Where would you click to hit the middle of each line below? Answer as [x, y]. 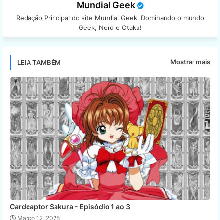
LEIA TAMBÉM [39, 62]
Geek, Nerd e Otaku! [110, 27]
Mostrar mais [190, 62]
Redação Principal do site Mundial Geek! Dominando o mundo [110, 17]
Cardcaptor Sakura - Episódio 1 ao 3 [70, 206]
